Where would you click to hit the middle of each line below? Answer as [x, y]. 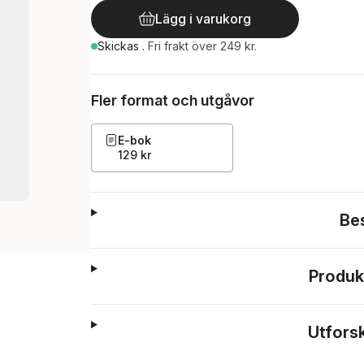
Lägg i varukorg [203, 19]
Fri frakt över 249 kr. [202, 46]
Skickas [120, 46]
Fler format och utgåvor [173, 100]
